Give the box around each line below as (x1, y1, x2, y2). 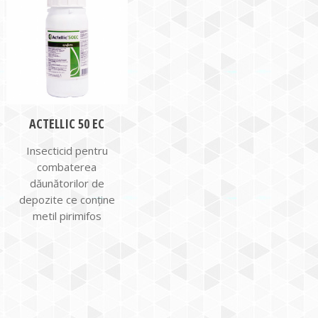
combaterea (37, 159, 97, 174)
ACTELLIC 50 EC (29, 114, 105, 132)
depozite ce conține (18, 192, 115, 207)
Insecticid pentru (26, 143, 108, 158)
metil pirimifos (32, 208, 102, 223)
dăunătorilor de (29, 175, 104, 190)
